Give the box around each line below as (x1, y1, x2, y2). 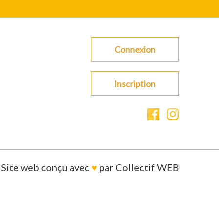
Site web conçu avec (1, 161, 91, 174)
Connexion (114, 44, 155, 55)
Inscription (114, 78, 156, 89)
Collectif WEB (115, 161, 179, 174)
